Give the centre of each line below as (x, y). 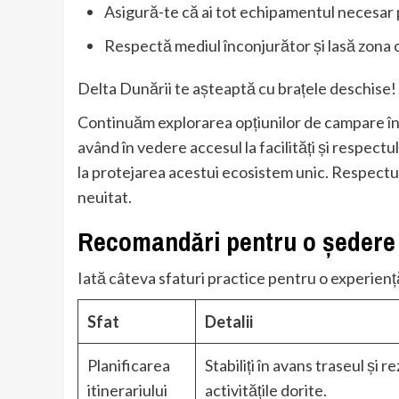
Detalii (229, 322)
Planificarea (129, 366)
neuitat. (105, 197)
